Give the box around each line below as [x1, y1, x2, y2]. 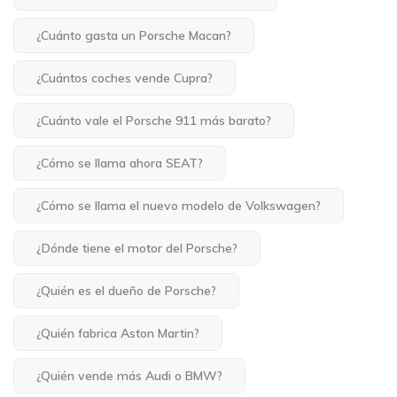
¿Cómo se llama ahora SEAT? [36, 155, 203, 172]
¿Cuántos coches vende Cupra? [36, 70, 213, 87]
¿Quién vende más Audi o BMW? [36, 368, 222, 385]
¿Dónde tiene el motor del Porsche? [36, 240, 237, 257]
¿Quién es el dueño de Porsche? [36, 283, 216, 300]
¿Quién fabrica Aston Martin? [36, 325, 199, 342]
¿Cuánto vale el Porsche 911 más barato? [36, 113, 271, 129]
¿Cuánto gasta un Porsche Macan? [36, 27, 231, 44]
